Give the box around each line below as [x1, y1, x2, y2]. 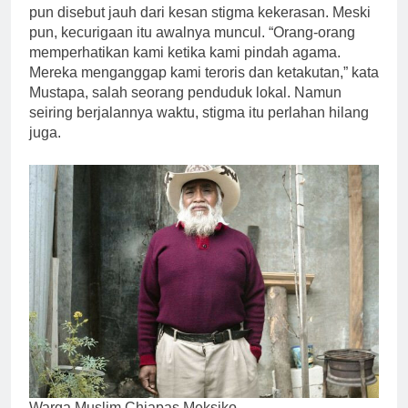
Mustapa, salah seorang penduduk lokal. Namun [29, 84, 342, 100]
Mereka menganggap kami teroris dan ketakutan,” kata [29, 64, 379, 80]
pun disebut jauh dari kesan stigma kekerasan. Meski [29, 4, 371, 20]
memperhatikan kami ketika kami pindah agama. [29, 44, 341, 60]
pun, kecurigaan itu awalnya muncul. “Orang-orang [29, 24, 355, 40]
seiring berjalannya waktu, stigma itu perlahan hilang [29, 104, 369, 120]
